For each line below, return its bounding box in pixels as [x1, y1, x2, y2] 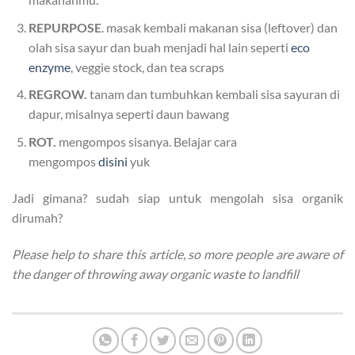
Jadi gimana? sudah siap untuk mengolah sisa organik [12, 189, 343, 205]
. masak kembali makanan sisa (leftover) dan [101, 19, 338, 35]
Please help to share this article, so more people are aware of [12, 246, 343, 261]
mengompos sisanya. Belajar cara [55, 133, 237, 149]
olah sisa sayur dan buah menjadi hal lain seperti [28, 39, 291, 55]
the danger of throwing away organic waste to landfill [12, 265, 299, 281]
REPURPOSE [28, 19, 101, 35]
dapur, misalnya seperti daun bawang [28, 106, 229, 122]
